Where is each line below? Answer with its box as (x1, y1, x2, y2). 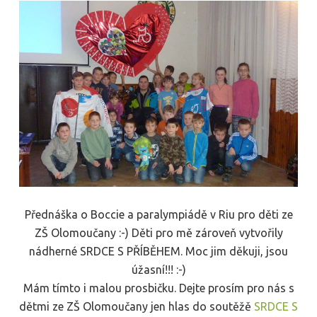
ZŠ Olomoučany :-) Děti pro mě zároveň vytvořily (34, 226, 283, 239)
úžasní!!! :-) (131, 263, 186, 276)
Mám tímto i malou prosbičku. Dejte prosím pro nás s (23, 281, 294, 294)
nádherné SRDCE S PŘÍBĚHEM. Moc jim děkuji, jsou (29, 244, 288, 258)
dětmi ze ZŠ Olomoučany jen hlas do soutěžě (19, 299, 254, 313)
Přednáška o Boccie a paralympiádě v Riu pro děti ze (24, 207, 293, 221)
